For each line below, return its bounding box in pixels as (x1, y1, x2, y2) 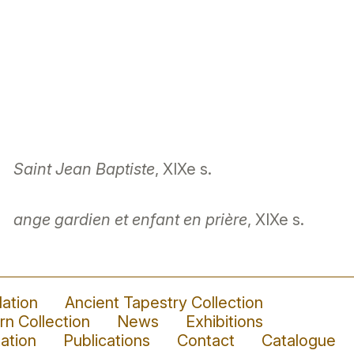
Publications (63, 330, 151, 350)
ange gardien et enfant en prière (13, 209, 247, 229)
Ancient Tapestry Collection (65, 292, 264, 312)
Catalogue (262, 330, 337, 350)
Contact (177, 330, 235, 350)
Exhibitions (186, 311, 264, 331)
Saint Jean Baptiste (13, 159, 155, 179)
